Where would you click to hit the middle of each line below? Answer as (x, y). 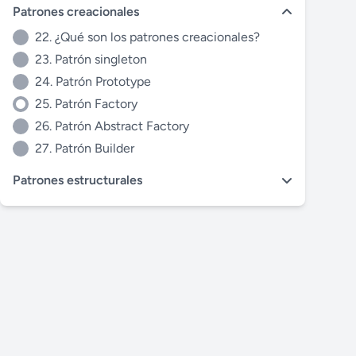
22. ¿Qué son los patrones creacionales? (147, 37)
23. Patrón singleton (91, 59)
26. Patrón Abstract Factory (112, 126)
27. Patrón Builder (85, 148)
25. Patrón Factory (86, 104)
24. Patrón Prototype (93, 81)
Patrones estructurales (77, 180)
